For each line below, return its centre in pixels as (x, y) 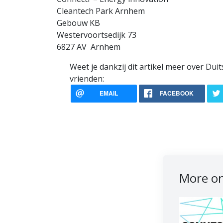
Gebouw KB (78, 23)
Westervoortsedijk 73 (97, 35)
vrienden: (87, 79)
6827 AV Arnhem (89, 47)
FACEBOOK (177, 93)
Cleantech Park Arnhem (101, 11)
